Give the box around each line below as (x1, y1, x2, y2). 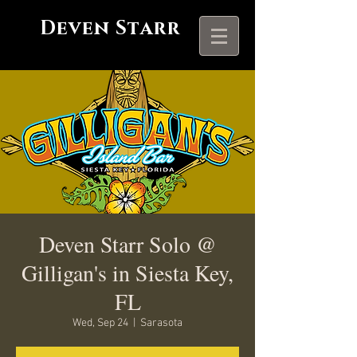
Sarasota (140, 316, 182, 330)
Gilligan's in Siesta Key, (22, 257, 233, 288)
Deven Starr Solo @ (38, 229, 217, 259)
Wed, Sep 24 (73, 316, 128, 330)
